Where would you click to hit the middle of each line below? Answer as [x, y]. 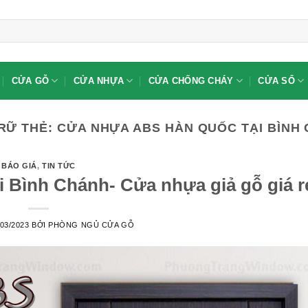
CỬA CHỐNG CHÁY [191, 80]
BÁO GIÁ [19, 166]
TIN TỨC [59, 166]
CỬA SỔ [276, 80]
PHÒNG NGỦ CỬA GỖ [91, 224]
